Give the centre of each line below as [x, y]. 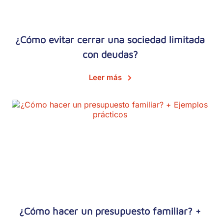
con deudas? [110, 55]
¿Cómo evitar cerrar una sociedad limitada [110, 40]
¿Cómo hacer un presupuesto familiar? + [110, 211]
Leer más [105, 78]
